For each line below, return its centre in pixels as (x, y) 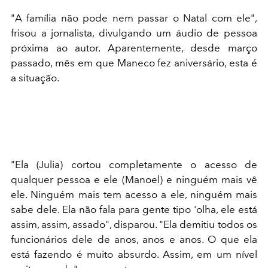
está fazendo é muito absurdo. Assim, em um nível (134, 254)
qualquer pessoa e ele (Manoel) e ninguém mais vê (134, 179)
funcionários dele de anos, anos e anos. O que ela (134, 239)
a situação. (36, 78)
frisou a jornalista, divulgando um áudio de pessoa (134, 33)
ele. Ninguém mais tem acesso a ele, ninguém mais (134, 194)
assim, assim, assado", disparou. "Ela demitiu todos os (134, 224)
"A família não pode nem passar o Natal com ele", (134, 18)
